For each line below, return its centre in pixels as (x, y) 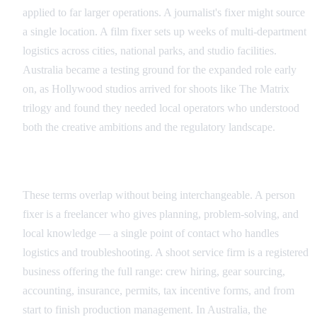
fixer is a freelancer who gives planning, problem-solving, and (161, 214)
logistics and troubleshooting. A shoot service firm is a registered (166, 253)
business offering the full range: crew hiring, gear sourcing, (154, 272)
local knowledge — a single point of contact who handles (151, 234)
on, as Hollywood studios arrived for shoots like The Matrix (156, 89)
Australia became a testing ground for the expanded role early (160, 70)
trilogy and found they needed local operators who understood (161, 108)
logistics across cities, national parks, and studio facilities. (150, 51)
